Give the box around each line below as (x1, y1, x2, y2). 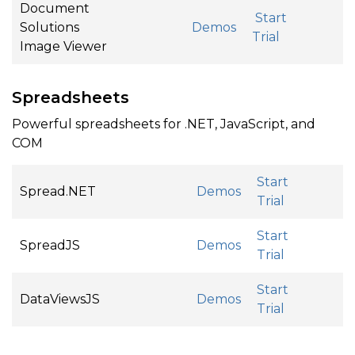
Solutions (20, 20, 79, 35)
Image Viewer (20, 39, 107, 54)
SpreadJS (20, 238, 80, 253)
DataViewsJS (20, 292, 100, 307)
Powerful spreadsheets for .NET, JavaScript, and (12, 116, 315, 132)
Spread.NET (20, 184, 96, 199)
